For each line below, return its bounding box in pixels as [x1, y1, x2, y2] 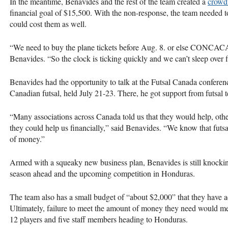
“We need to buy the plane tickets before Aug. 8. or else [10, 41, 190, 52]
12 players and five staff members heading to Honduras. [10, 213, 188, 224]
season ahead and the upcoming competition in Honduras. [10, 167, 195, 179]
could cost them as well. [10, 18, 87, 29]
